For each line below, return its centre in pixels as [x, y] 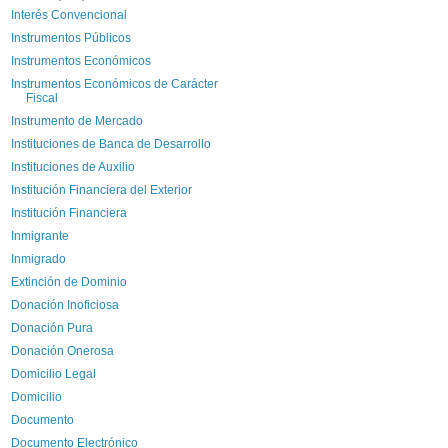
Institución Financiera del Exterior [101, 189]
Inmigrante [39, 235]
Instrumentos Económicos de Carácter [114, 83]
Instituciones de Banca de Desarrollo [110, 143]
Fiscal [41, 97]
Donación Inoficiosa [64, 304]
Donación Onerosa [62, 350]
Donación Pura [51, 327]
